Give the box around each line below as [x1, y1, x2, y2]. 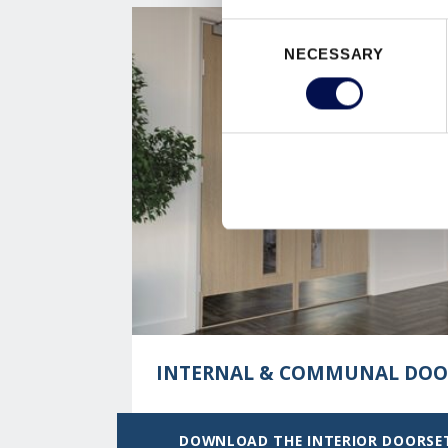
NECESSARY [284, 45, 384, 63]
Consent [221, 21, 277, 39]
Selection [221, 45, 282, 63]
